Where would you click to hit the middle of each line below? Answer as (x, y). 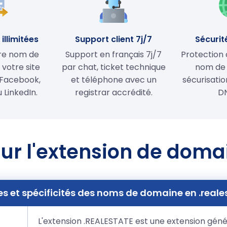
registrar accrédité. (113, 92)
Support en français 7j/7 (113, 54)
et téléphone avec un (113, 80)
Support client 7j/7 (113, 39)
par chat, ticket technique (113, 67)
